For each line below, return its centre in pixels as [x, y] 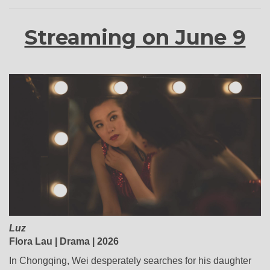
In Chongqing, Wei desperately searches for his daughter [130, 260]
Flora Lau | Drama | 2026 [64, 241]
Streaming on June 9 [135, 37]
